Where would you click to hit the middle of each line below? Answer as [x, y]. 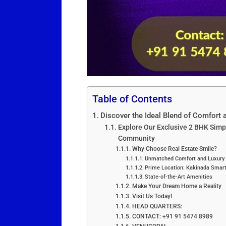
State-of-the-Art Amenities [178, 177]
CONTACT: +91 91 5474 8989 [172, 216]
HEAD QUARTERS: [158, 206]
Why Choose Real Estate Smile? [174, 149]
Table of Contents [132, 99]
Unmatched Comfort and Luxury [184, 159]
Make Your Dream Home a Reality [177, 186]
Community [136, 138]
